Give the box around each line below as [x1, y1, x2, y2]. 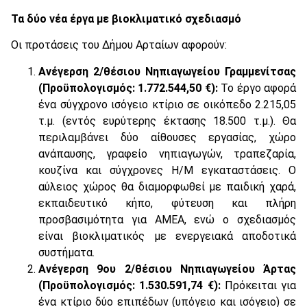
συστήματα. [38, 245, 95, 259]
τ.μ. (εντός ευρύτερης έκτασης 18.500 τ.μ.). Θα [38, 114, 296, 127]
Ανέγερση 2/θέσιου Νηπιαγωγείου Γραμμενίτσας [38, 64, 296, 78]
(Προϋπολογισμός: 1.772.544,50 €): [38, 81, 218, 95]
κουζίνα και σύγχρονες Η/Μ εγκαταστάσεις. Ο [38, 163, 296, 177]
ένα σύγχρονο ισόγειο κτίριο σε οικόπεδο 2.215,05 [38, 97, 296, 111]
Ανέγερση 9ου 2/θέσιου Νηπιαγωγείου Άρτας [38, 262, 296, 275]
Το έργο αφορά [217, 81, 297, 95]
